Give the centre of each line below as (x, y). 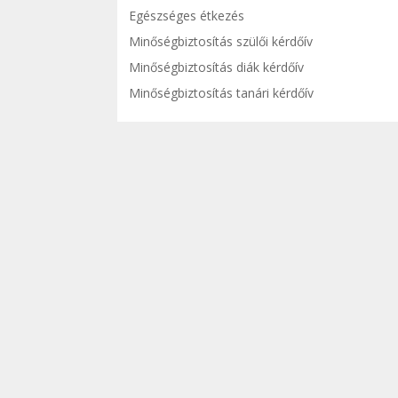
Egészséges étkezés (187, 16)
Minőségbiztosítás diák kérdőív (216, 68)
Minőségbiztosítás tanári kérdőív (221, 93)
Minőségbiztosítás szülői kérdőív (221, 42)
